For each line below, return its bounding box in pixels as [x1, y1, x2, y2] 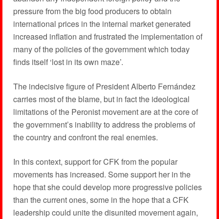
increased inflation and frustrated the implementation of [13, 31, 202, 43]
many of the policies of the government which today [13, 44, 190, 55]
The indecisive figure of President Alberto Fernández [13, 81, 196, 92]
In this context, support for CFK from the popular [13, 156, 177, 168]
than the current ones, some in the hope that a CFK [13, 194, 189, 206]
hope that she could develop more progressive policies [13, 181, 202, 193]
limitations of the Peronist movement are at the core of [13, 106, 198, 118]
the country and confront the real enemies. [13, 131, 158, 143]
